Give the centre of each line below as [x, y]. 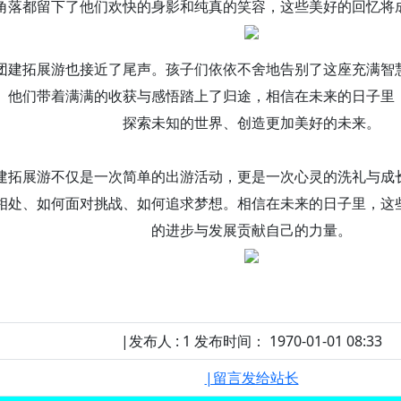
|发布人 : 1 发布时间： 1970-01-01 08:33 [252, 341]
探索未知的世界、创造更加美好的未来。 [252, 123]
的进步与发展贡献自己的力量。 [252, 230]
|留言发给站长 [252, 378]
